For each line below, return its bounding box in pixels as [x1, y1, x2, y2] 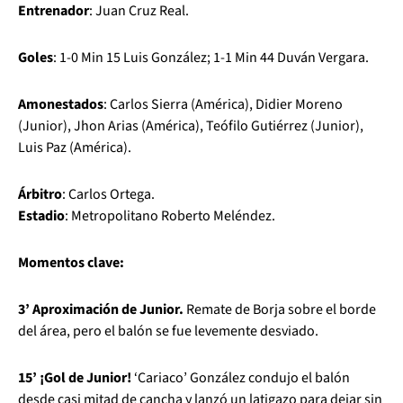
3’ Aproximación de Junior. [18, 300, 184, 319]
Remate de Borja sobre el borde [184, 300, 376, 319]
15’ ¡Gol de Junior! [18, 368, 131, 388]
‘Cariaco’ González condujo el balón [131, 368, 350, 388]
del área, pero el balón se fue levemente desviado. [18, 321, 318, 341]
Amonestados [18, 94, 103, 114]
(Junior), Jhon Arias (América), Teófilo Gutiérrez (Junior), [18, 116, 363, 136]
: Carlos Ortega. [62, 184, 155, 204]
